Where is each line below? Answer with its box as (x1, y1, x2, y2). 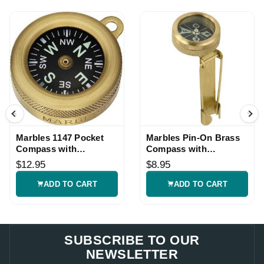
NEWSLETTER (85, 247, 179, 262)
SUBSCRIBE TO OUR (64, 233, 200, 248)
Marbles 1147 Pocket (16, 133, 104, 143)
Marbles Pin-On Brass (146, 133, 240, 143)
